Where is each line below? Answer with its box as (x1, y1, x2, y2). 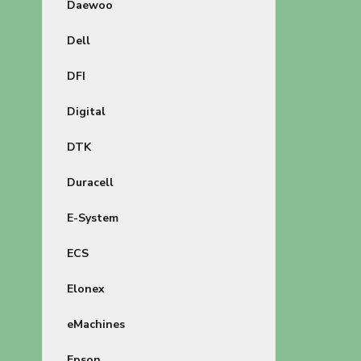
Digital (67, 104, 106, 119)
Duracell (67, 175, 114, 190)
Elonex (67, 281, 105, 297)
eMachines (67, 317, 125, 332)
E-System (67, 210, 118, 226)
